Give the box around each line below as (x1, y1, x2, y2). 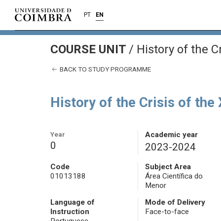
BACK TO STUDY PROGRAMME (58, 65, 151, 73)
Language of (50, 198, 95, 207)
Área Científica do (145, 172, 203, 181)
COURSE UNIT (50, 42, 129, 56)
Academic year (145, 130, 198, 140)
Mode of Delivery (145, 198, 205, 207)
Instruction (50, 207, 89, 217)
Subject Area (145, 162, 191, 172)
